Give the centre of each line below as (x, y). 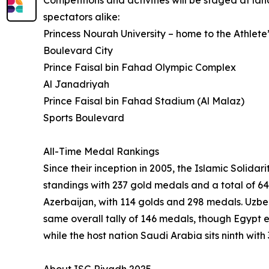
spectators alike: (81, 17)
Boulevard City (78, 50)
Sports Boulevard (84, 118)
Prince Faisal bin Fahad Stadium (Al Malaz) (144, 101)
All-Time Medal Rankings (101, 151)
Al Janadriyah (76, 84)
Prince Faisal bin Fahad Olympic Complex (140, 67)
